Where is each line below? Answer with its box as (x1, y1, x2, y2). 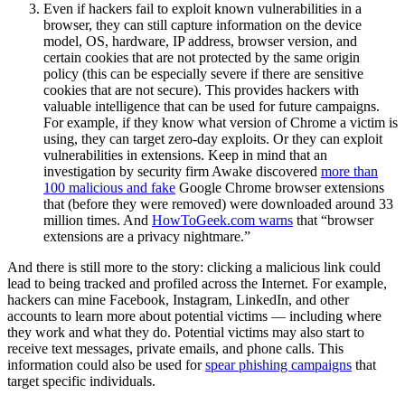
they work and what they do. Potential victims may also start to (7, 324, 364, 340)
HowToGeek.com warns (152, 212, 293, 228)
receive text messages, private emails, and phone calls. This (7, 340, 344, 356)
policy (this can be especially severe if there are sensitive (43, 65, 363, 81)
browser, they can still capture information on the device (43, 16, 362, 33)
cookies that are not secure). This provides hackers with (43, 81, 359, 98)
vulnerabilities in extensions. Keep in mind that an (43, 146, 327, 163)
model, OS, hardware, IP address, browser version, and (43, 33, 357, 49)
